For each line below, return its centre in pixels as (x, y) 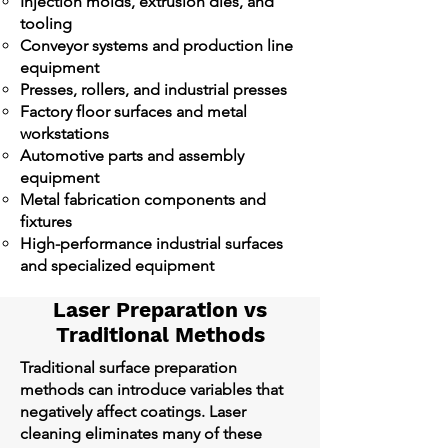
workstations (64, 133)
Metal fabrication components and (143, 199)
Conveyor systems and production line (156, 45)
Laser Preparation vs (160, 309)
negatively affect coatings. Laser (133, 411)
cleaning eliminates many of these (141, 433)
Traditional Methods (160, 334)
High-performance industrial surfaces (151, 243)
